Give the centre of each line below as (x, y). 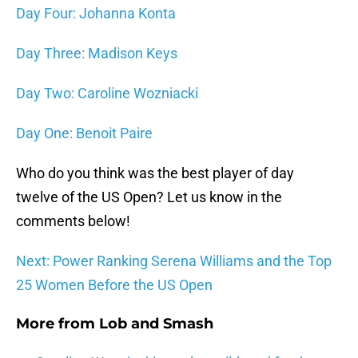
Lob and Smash (156, 324)
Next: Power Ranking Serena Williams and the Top (174, 261)
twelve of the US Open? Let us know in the (149, 197)
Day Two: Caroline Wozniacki (107, 93)
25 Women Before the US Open (114, 285)
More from (58, 324)
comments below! (73, 221)
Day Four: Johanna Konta (96, 14)
